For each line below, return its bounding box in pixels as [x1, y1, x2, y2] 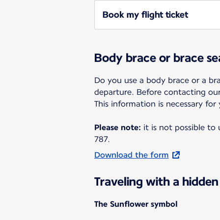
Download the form [94, 150, 168, 160]
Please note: [94, 122, 141, 132]
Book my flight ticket [103, 9, 188, 20]
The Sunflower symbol [94, 199, 178, 209]
